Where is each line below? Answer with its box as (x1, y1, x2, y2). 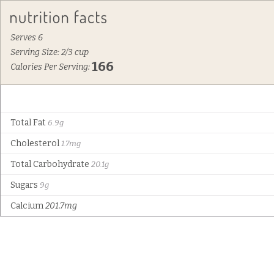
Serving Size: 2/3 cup (10, 47, 89, 57)
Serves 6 (10, 32, 43, 43)
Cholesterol (10, 138, 61, 149)
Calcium (10, 201, 45, 211)
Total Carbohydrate (10, 159, 91, 169)
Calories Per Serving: (10, 62, 92, 72)
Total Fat (10, 117, 48, 128)
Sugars (10, 180, 40, 190)
